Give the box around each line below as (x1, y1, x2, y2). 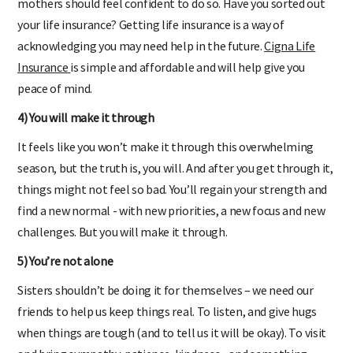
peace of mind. (17, 80, 92, 96)
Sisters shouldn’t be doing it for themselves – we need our (17, 281, 314, 298)
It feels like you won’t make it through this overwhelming (17, 138, 314, 154)
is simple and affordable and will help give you (70, 58, 306, 75)
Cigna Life (264, 37, 316, 54)
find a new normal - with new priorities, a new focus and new (17, 202, 325, 218)
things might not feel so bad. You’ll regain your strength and (17, 180, 327, 197)
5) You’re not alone (17, 252, 113, 269)
